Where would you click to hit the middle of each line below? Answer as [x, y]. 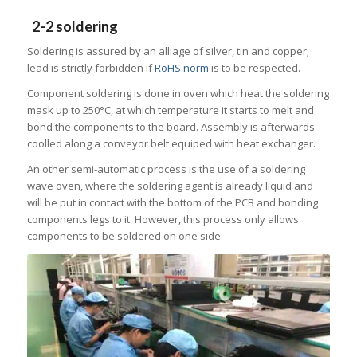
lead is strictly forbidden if [90, 68]
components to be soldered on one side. [125, 236]
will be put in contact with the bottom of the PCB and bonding [172, 203]
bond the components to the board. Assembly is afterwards [171, 127]
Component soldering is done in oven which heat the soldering [178, 94]
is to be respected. [254, 68]
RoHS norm [181, 68]
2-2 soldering [72, 27]
